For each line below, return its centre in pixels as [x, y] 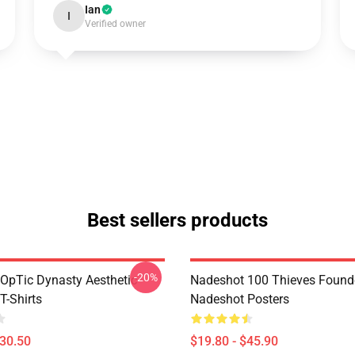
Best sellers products [177, 220]
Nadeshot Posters [240, 299]
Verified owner [115, 24]
